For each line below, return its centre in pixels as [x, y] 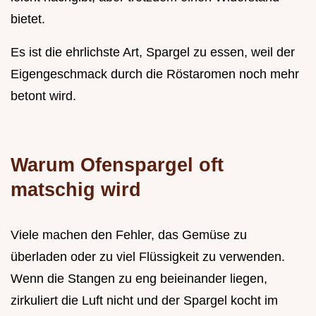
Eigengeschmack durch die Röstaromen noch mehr [155, 74]
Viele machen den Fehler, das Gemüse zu [129, 235]
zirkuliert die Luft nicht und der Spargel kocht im [144, 300]
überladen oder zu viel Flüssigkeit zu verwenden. [148, 256]
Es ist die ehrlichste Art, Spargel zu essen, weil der [153, 52]
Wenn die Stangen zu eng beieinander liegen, [139, 278]
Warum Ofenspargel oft [117, 164]
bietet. [28, 19]
